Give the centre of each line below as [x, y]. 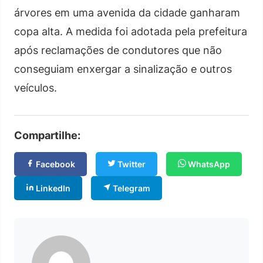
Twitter [131, 164]
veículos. [36, 87]
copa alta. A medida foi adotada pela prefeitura [131, 31]
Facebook [55, 164]
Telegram [131, 188]
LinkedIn [52, 188]
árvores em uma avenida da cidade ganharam [127, 12]
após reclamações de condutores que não [118, 50]
